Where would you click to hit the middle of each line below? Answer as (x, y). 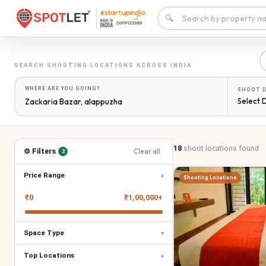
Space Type (44, 233)
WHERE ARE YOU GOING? (62, 88)
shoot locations (210, 148)
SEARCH (31, 65)
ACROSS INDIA (163, 65)
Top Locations (49, 255)
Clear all (147, 151)
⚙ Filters (40, 151)
